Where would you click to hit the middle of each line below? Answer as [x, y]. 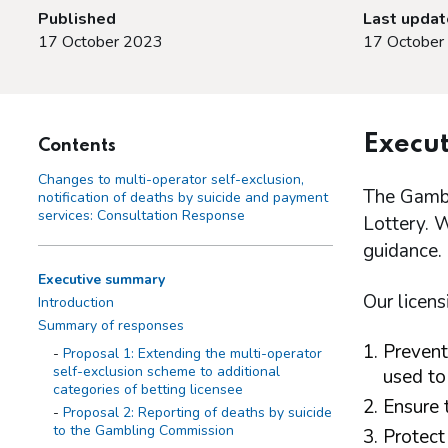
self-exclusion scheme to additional [166, 372]
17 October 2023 [100, 42]
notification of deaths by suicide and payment [183, 198]
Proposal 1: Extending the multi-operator [192, 354]
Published [77, 19]
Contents [77, 146]
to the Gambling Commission [143, 431]
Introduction [76, 303]
